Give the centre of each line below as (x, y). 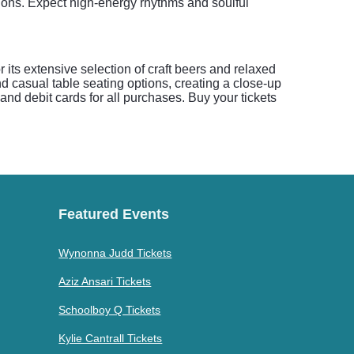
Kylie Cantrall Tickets (111, 338)
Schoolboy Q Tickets (110, 310)
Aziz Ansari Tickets (105, 281)
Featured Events (114, 214)
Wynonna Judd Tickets (115, 253)
